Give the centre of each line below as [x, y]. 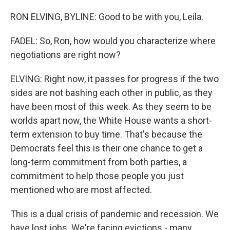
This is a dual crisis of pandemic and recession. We [114, 214]
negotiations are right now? [65, 55]
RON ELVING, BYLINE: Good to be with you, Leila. [107, 17]
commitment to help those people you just [97, 176]
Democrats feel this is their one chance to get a [107, 148]
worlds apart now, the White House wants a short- [111, 120]
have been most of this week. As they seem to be [111, 107]
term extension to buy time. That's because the [106, 134]
